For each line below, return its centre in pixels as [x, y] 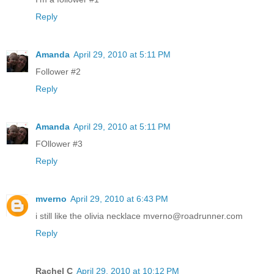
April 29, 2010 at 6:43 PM [119, 199]
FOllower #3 [59, 144]
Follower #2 [58, 72]
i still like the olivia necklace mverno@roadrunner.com [139, 216]
